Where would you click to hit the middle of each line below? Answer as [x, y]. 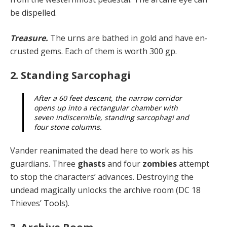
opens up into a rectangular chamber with [106, 107]
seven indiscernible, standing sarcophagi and [111, 117]
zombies [161, 163]
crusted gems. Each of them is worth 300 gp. [93, 51]
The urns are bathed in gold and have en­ [129, 38]
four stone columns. [68, 127]
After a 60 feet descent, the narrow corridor [108, 98]
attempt [194, 163]
